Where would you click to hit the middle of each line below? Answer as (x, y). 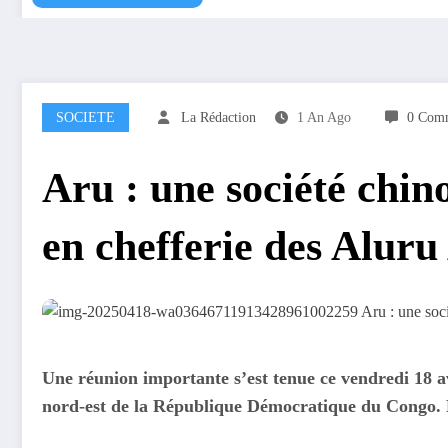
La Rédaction (218, 117)
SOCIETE (85, 117)
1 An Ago (324, 117)
